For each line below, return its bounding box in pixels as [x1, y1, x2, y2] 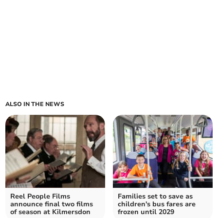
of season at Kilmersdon [10, 207, 91, 217]
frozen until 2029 [118, 207, 174, 217]
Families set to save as [118, 192, 193, 201]
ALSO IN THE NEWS [5, 100, 65, 109]
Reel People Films [10, 192, 71, 201]
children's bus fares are [118, 200, 196, 209]
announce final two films [10, 200, 93, 209]
